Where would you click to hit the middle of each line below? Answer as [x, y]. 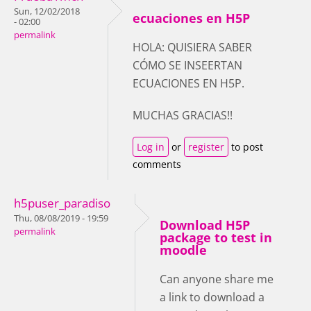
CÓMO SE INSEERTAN [187, 65]
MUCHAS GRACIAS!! [183, 115]
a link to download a [212, 297]
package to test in [216, 237]
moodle [183, 250]
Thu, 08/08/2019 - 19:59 [61, 218]
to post [246, 147]
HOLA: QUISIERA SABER [192, 47]
